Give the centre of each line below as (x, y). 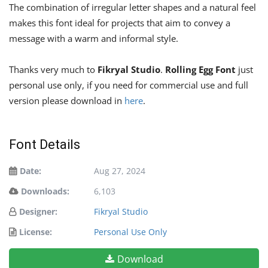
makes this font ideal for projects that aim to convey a (120, 23)
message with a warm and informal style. (94, 39)
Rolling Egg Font (200, 70)
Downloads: (45, 191)
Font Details (45, 145)
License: (36, 232)
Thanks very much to (53, 70)
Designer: (38, 212)
